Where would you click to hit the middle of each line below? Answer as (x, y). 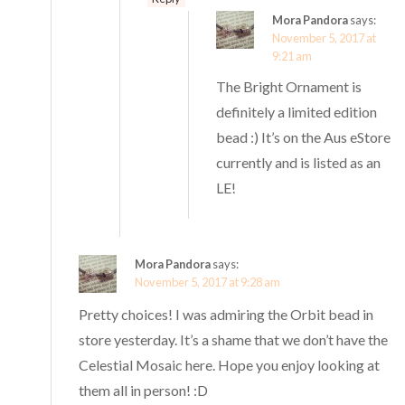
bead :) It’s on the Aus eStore (304, 137)
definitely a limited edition (297, 112)
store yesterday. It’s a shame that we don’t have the (234, 340)
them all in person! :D (144, 391)
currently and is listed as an (299, 163)
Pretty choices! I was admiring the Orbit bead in (226, 315)
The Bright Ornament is (289, 87)
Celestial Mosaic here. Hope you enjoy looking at (230, 365)
